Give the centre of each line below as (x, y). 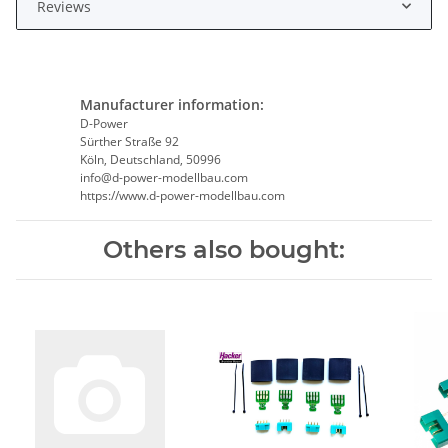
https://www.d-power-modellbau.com (182, 195)
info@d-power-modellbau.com (163, 177)
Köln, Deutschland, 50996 (150, 159)
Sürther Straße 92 (129, 141)
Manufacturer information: (171, 104)
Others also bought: (224, 249)
